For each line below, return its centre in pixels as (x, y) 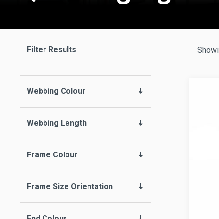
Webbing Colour (56, 91)
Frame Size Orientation (70, 187)
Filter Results (52, 50)
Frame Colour (52, 155)
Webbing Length (57, 123)
